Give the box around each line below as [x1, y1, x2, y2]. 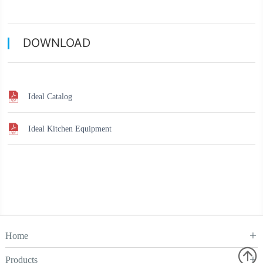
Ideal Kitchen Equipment [28, 124, 112, 133]
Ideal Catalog [28, 92, 73, 100]
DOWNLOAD [23, 35, 91, 50]
